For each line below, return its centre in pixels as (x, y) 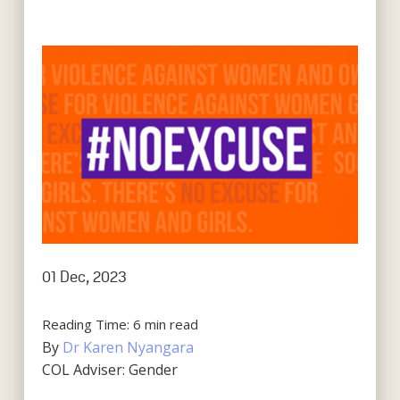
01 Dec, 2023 (84, 276)
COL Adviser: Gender (109, 369)
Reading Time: (87, 324)
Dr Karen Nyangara (128, 347)
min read (171, 324)
